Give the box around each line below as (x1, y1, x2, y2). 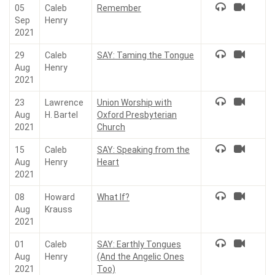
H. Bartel (45, 110, 78, 120)
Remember (97, 3, 141, 13)
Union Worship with (97, 98, 172, 107)
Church (97, 122, 125, 132)
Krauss (45, 204, 72, 214)
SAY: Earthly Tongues (97, 239, 181, 249)
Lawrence (45, 98, 83, 107)
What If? (97, 192, 130, 202)
